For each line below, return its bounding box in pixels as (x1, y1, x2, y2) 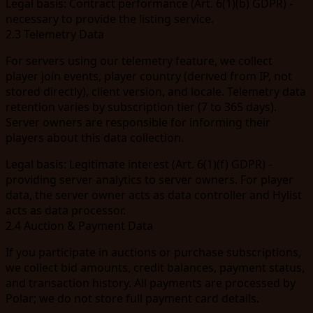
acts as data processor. (6, 202, 126, 218)
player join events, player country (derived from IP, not (6, 68, 292, 84)
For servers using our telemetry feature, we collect (6, 52, 272, 68)
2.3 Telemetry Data (6, 26, 104, 42)
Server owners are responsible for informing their (6, 114, 270, 130)
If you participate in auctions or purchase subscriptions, (6, 244, 301, 260)
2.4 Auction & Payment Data (6, 217, 153, 233)
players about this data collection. (6, 129, 184, 145)
